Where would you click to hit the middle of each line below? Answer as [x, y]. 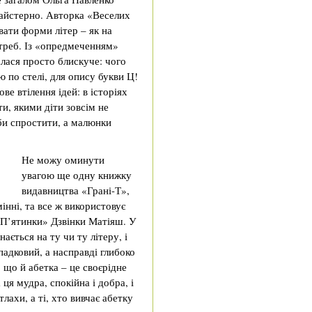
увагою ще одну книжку [77, 175]
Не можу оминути [63, 159]
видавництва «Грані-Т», [76, 190]
